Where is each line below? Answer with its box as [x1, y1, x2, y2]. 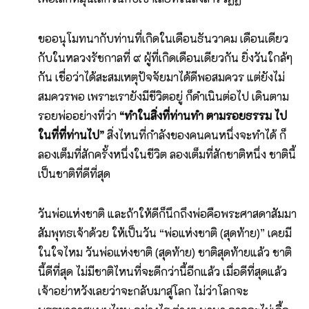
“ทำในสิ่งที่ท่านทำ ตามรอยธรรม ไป [117, 108, 287, 123]
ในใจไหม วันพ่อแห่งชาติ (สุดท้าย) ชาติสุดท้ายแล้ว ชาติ [38, 245, 292, 260]
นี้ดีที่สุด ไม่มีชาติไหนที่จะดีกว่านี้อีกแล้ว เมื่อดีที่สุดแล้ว [38, 264, 287, 279]
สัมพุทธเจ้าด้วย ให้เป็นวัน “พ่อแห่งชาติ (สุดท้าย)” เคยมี [38, 226, 292, 241]
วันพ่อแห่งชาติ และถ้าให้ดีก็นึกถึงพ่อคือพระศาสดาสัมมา [38, 206, 297, 221]
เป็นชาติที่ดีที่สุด [38, 166, 110, 181]
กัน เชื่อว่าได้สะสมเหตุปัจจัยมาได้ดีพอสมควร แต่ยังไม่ [38, 70, 285, 85]
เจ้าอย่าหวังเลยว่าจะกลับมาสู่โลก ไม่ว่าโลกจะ [38, 283, 248, 299]
